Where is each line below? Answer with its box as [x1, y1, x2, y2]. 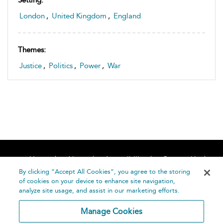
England [113, 11, 141, 21]
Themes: [18, 45, 46, 55]
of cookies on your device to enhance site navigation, [19, 177, 176, 185]
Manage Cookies [80, 207, 143, 216]
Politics [49, 61, 73, 71]
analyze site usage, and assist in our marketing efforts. [19, 187, 180, 194]
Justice [19, 61, 42, 71]
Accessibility [104, 155, 145, 164]
